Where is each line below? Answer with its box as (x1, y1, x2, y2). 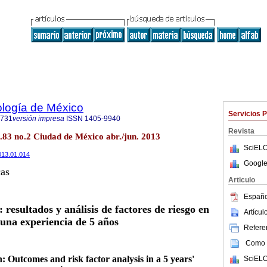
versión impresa (13, 114, 64, 123)
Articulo (228, 176, 255, 184)
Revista (228, 127, 254, 135)
